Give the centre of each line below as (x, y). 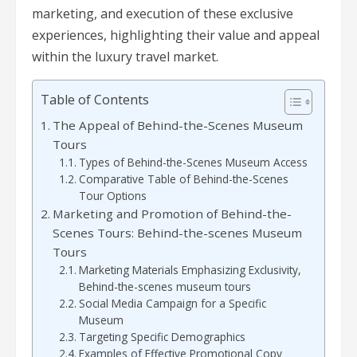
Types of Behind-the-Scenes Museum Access (193, 163)
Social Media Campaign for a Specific (172, 304)
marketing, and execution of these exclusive (163, 14)
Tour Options (112, 196)
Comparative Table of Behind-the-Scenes (183, 179)
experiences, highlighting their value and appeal (176, 35)
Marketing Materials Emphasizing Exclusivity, (190, 270)
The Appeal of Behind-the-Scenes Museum (178, 126)
